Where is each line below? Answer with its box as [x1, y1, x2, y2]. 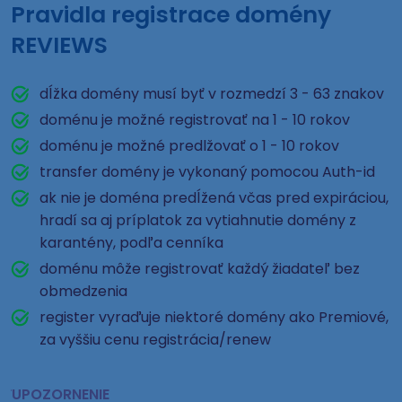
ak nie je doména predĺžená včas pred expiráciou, [39, 188, 389, 208]
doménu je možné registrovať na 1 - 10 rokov [39, 109, 350, 130]
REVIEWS [11, 30, 108, 61]
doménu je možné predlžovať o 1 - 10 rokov [39, 135, 339, 156]
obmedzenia [39, 281, 127, 301]
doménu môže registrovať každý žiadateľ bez [39, 258, 360, 279]
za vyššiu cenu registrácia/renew [39, 329, 271, 350]
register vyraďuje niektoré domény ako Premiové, [39, 307, 389, 328]
